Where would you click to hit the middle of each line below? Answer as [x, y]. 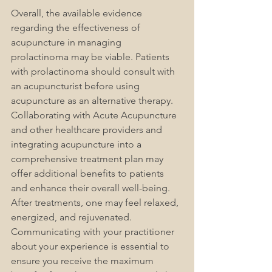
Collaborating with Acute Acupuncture [95, 115]
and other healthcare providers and [88, 130]
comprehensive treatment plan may [88, 159]
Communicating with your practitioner [94, 232]
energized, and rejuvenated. [73, 217]
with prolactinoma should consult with [94, 72]
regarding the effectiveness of [77, 28]
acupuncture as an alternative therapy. [93, 101]
